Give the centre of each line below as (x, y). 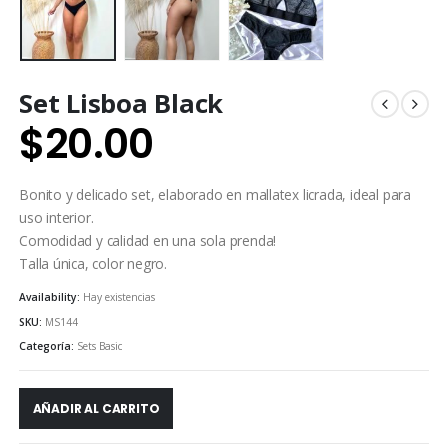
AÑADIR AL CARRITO (96, 408)
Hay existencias (119, 297)
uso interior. (56, 217)
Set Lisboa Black (121, 103)
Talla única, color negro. (93, 263)
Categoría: (48, 346)
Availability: (51, 297)
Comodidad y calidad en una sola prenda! (148, 240)
